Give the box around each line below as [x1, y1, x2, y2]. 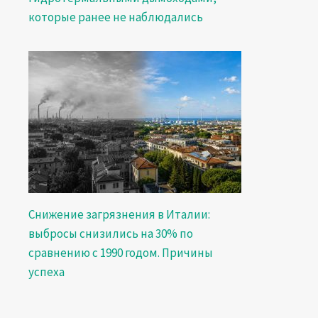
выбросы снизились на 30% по [28, 226, 193, 241]
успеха [28, 264, 65, 280]
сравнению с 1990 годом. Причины [28, 245, 213, 261]
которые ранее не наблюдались [28, 9, 203, 25]
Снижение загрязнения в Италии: [28, 207, 210, 222]
